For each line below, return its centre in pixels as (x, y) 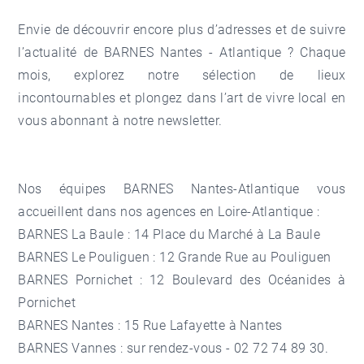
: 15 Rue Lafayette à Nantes (198, 325)
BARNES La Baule (71, 234)
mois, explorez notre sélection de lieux (182, 75)
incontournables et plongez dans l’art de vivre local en (182, 97)
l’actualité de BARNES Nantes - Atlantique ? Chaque (182, 52)
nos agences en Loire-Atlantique (217, 211)
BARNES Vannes (67, 348)
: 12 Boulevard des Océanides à (239, 279)
